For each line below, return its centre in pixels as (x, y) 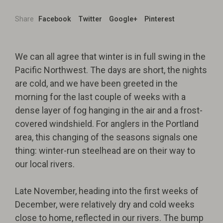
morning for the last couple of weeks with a (100, 97)
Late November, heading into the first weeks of (107, 191)
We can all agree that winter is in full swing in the (110, 56)
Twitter (90, 19)
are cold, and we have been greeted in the (96, 83)
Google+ (123, 19)
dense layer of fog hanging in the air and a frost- (109, 110)
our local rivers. (45, 164)
